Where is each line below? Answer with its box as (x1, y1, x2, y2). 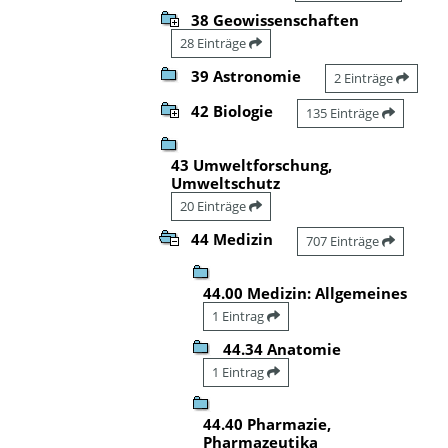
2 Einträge (334, 68, 396, 87)
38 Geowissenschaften (191, 9, 359, 30)
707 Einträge (306, 231, 382, 250)
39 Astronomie (191, 65, 301, 86)
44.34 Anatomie (223, 338, 341, 359)
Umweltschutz (171, 172, 280, 193)
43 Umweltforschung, (171, 154, 332, 175)
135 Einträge (306, 103, 382, 122)
